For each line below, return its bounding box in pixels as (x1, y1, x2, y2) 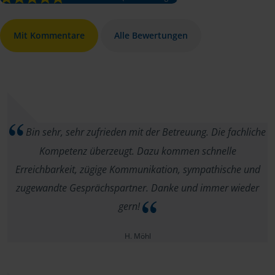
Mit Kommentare (14, 29, 85, 41)
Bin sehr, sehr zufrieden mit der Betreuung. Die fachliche (23, 125, 266, 139)
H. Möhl (124, 231, 151, 242)
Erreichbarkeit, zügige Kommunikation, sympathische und (15, 163, 260, 177)
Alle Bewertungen (114, 29, 188, 41)
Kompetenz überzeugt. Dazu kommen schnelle (39, 144, 236, 158)
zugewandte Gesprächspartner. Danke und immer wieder (16, 181, 259, 195)
